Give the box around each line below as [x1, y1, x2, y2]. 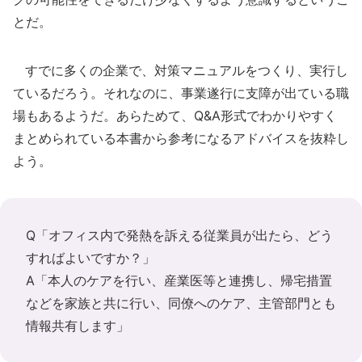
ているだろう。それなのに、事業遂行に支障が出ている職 [13, 85, 349, 101]
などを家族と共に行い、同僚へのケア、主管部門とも [26, 295, 336, 311]
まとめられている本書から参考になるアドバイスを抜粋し [13, 130, 349, 146]
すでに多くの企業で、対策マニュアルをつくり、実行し [13, 62, 348, 78]
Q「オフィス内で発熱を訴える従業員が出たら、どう [26, 227, 333, 243]
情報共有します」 [26, 318, 129, 334]
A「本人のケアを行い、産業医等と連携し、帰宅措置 [26, 272, 332, 288]
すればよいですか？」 [26, 250, 155, 266]
